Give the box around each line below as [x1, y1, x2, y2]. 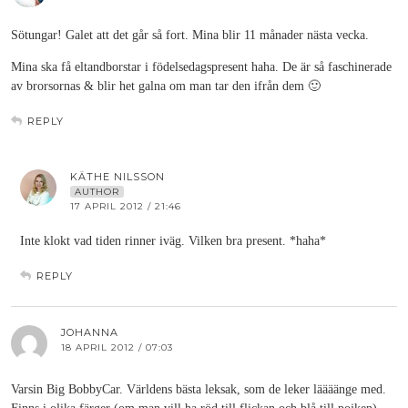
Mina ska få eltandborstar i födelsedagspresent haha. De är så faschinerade [11, 60, 392, 74]
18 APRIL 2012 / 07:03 [61, 342, 173, 353]
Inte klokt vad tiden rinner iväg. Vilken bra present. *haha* [20, 234, 326, 248]
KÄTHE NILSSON [70, 170, 165, 183]
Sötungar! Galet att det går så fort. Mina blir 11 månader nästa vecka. [11, 28, 369, 42]
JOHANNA [61, 326, 118, 339]
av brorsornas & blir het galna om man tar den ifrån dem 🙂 [11, 79, 321, 93]
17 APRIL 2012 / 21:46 [70, 200, 181, 212]
